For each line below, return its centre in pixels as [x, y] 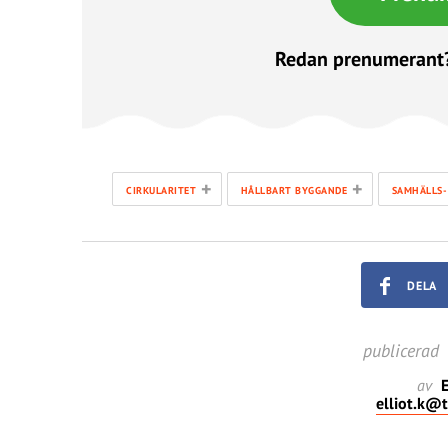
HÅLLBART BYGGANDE [293, 191]
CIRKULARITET [161, 191]
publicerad [401, 351]
